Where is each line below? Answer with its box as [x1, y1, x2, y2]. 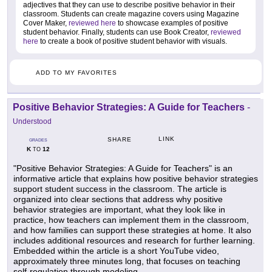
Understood [13, 117, 52, 126]
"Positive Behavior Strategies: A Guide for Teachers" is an [13, 163, 233, 174]
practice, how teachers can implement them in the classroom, [13, 215, 249, 225]
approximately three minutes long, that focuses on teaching [13, 256, 240, 267]
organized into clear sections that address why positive [13, 194, 223, 205]
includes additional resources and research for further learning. [13, 236, 255, 246]
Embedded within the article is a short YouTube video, [13, 246, 219, 256]
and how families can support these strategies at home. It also [13, 225, 251, 236]
